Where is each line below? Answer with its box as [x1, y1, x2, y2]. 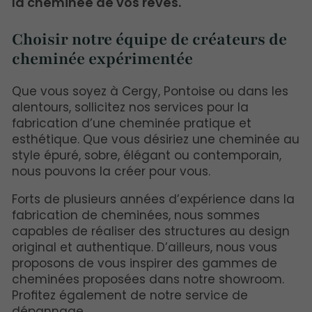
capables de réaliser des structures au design [12, 223, 290, 240]
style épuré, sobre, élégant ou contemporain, [12, 147, 282, 164]
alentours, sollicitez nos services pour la [12, 99, 249, 116]
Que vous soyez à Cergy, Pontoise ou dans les [12, 83, 289, 100]
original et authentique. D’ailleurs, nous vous [12, 239, 278, 256]
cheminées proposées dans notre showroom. [12, 271, 285, 288]
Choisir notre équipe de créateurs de [12, 28, 288, 50]
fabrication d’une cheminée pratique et [12, 115, 252, 132]
